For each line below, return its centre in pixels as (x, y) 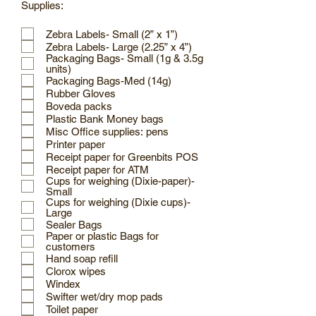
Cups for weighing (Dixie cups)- (118, 202)
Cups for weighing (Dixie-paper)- (120, 181)
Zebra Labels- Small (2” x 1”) (112, 34)
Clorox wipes (76, 271)
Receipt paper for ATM (97, 169)
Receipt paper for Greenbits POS (122, 157)
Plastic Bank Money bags (105, 119)
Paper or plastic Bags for (102, 236)
